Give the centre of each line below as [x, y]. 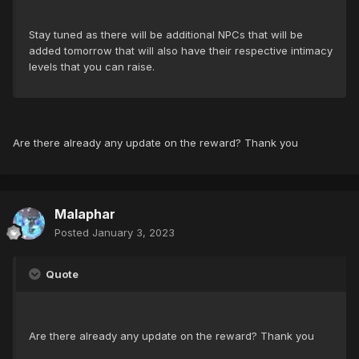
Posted [73, 233]
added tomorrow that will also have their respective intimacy [181, 51]
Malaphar [85, 214]
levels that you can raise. [92, 67]
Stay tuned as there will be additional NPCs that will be [166, 35]
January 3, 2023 [133, 233]
